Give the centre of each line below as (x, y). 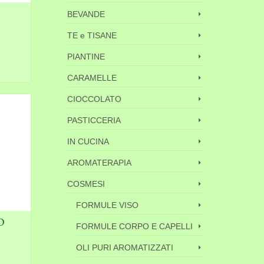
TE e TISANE (92, 35)
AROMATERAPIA (99, 163)
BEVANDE (86, 14)
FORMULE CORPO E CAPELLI (134, 226)
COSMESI (86, 184)
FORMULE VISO (107, 205)
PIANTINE (86, 57)
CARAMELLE (92, 78)
